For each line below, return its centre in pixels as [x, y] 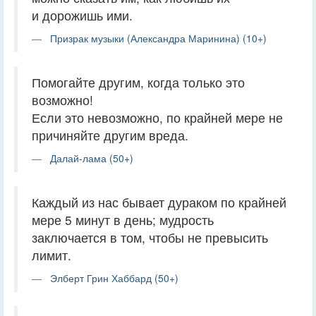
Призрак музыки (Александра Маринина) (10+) [158, 38]
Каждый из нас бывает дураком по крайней [159, 202]
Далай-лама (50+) [92, 158]
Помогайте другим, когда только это [138, 82]
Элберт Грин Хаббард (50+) [114, 278]
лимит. [51, 255]
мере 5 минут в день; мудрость [123, 219]
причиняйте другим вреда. [110, 135]
